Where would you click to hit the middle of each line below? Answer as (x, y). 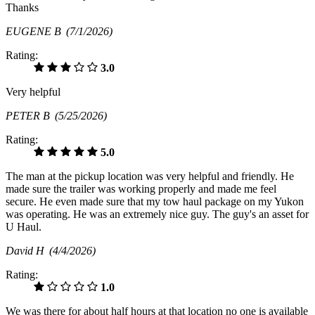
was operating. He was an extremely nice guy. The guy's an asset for (157, 214)
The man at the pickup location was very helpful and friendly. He (150, 176)
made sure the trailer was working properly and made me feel (141, 188)
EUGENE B (36, 31)
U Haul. (24, 226)
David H (27, 250)
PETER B (30, 115)
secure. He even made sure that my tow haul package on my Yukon (155, 201)
